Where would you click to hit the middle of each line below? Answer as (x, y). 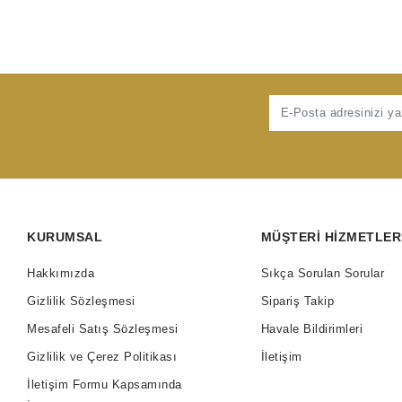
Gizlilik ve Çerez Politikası (102, 356)
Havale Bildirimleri (312, 328)
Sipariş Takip (297, 301)
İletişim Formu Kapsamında (105, 384)
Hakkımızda (61, 273)
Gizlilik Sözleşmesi (81, 301)
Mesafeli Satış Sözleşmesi (103, 328)
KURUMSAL (65, 236)
